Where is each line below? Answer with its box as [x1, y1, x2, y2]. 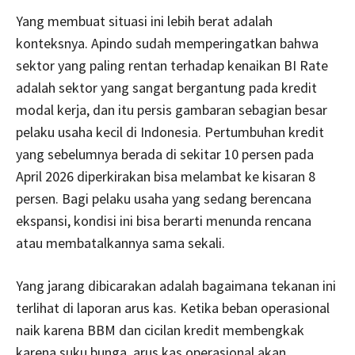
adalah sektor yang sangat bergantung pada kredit [16, 78, 317, 97]
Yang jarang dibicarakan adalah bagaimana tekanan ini [16, 276, 336, 295]
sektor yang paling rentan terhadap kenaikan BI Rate [16, 55, 328, 74]
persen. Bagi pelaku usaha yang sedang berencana [16, 189, 311, 208]
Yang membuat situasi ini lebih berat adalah [16, 11, 273, 30]
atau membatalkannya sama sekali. [16, 233, 225, 252]
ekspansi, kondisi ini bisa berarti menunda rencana [16, 211, 311, 230]
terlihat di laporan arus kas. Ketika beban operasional [16, 298, 330, 317]
